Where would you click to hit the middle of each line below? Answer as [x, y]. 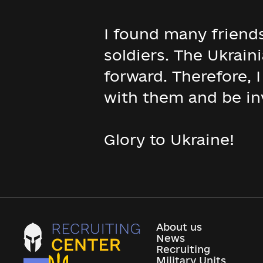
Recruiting [183, 249]
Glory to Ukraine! [169, 139]
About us [179, 227]
